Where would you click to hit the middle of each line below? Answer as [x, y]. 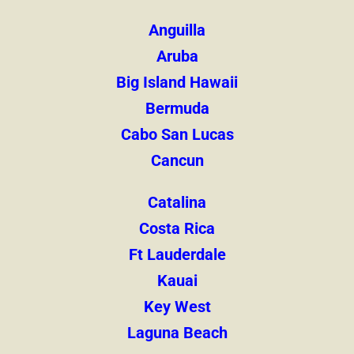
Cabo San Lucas [177, 135]
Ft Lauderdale [177, 255]
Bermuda [177, 109]
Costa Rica [177, 229]
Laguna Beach [177, 333]
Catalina [177, 203]
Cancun [177, 161]
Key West [177, 307]
